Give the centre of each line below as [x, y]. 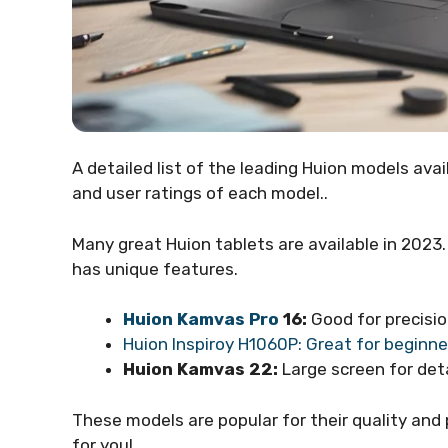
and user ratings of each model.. [200, 193]
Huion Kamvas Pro [201, 319]
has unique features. [155, 268]
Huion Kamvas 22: [200, 369]
